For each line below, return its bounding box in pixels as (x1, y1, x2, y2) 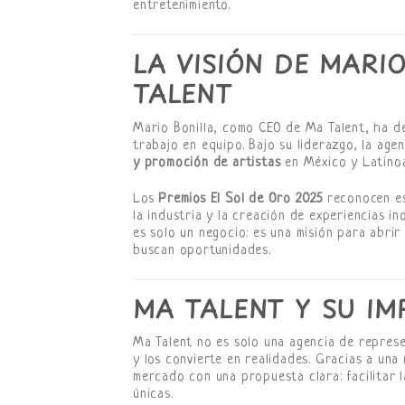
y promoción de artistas (133, 155, 281, 172)
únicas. (133, 387, 174, 403)
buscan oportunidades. (133, 242, 271, 259)
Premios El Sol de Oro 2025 (158, 191, 324, 207)
